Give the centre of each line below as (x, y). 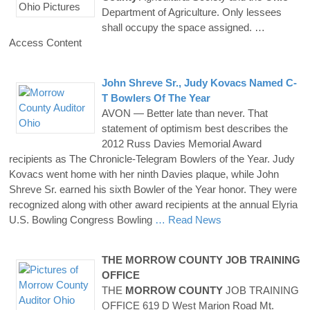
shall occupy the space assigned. (178, 27)
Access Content (45, 42)
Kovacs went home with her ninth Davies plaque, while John (144, 174)
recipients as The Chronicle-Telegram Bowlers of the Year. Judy (152, 158)
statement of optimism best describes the (194, 128)
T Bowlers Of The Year (156, 98)
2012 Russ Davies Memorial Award (181, 143)
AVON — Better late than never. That (184, 113)
